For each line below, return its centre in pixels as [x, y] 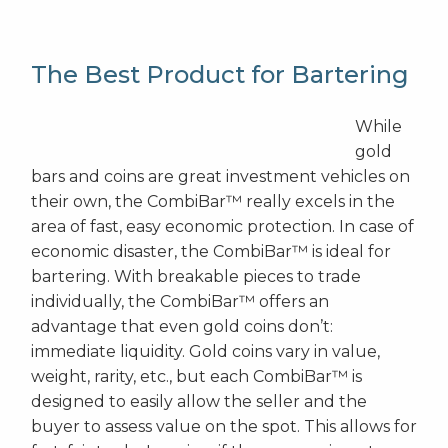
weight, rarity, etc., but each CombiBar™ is [196, 377]
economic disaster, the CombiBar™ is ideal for [211, 252]
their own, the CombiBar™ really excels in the [213, 202]
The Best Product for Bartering [220, 75]
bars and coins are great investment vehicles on [220, 177]
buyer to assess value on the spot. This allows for [224, 427]
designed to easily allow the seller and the [199, 402]
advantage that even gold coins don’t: [182, 327]
